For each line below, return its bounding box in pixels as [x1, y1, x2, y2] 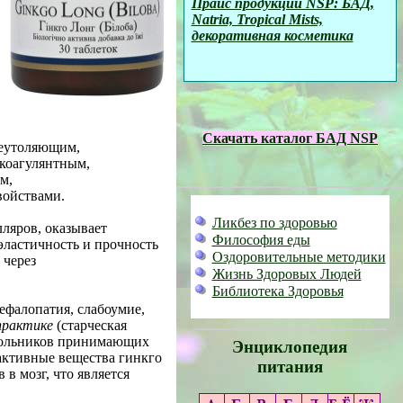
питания [256, 357, 323, 376]
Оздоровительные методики [211, 249, 386, 264]
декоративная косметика [191, 28, 354, 43]
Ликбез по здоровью [211, 215, 337, 230]
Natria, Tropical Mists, [191, 12, 323, 27]
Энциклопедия [232, 337, 347, 356]
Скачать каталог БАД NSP [202, 130, 378, 146]
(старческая [53, 318, 127, 333]
